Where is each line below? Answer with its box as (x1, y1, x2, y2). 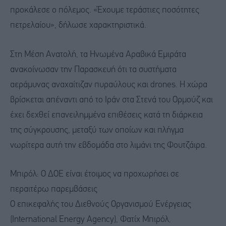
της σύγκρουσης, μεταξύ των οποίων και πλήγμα (10, 126, 184, 135)
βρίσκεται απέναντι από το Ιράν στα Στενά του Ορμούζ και (10, 95, 213, 104)
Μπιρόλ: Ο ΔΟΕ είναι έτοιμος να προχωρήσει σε (10, 170, 179, 179)
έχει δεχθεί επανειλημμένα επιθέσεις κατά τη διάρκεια (10, 110, 203, 120)
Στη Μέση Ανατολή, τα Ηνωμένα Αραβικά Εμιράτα (10, 50, 186, 59)
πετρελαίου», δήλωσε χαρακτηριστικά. (10, 21, 146, 30)
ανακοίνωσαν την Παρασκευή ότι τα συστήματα (10, 65, 177, 74)
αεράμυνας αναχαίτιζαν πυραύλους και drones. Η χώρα (10, 80, 207, 89)
